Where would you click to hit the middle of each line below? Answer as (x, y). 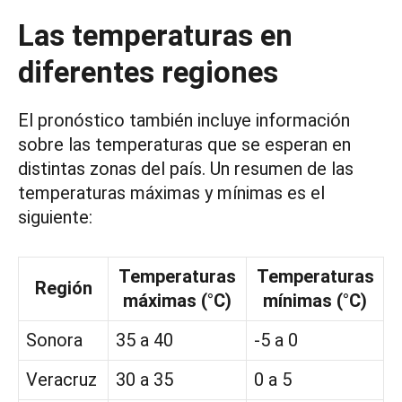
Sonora (54, 341)
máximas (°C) (177, 301)
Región (63, 288)
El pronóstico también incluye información (184, 121)
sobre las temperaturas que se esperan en (184, 145)
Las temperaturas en (155, 36)
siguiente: (55, 218)
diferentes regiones (148, 73)
